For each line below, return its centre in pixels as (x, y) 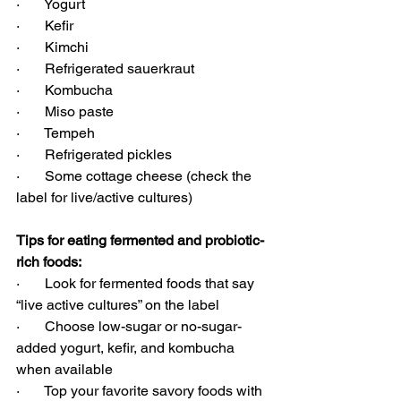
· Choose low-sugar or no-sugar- (129, 326)
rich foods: (49, 262)
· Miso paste (65, 111)
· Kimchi (52, 47)
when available (64, 369)
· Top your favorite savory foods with (141, 391)
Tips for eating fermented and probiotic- (140, 240)
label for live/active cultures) (104, 197)
